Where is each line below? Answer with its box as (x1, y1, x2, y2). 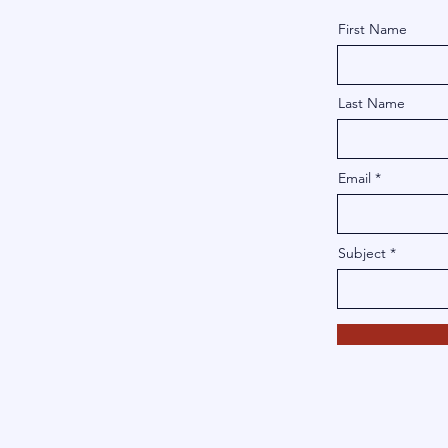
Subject (338, 244, 386, 262)
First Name (338, 20, 407, 38)
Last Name (338, 94, 405, 112)
